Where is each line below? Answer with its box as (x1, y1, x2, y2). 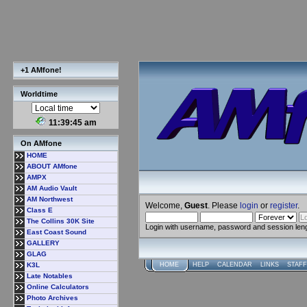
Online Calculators (27, 283, 89, 291)
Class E (27, 206, 53, 214)
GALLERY (27, 239, 60, 247)
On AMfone (21, 139, 62, 147)
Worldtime (21, 90, 58, 98)
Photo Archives (27, 294, 78, 302)
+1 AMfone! (21, 66, 62, 74)
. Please (208, 201, 240, 210)
